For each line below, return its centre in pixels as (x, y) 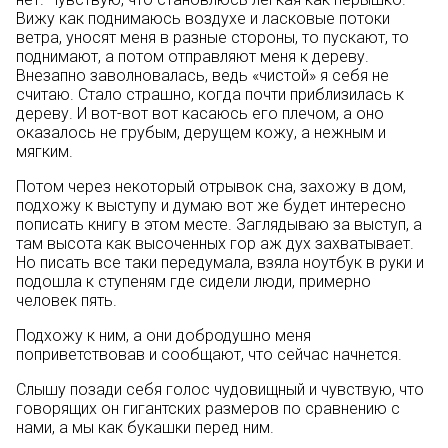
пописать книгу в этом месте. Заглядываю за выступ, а (219, 224)
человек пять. (66, 300)
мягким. (44, 151)
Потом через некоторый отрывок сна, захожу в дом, (211, 186)
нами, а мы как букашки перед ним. (145, 427)
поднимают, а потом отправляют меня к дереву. (192, 56)
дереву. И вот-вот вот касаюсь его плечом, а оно (200, 113)
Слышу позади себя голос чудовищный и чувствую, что (220, 389)
